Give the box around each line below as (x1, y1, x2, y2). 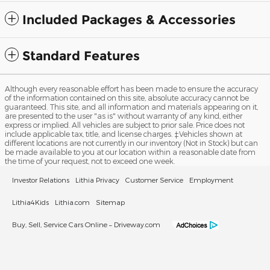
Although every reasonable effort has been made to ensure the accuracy (5, 84, 258, 93)
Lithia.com (55, 197, 90, 206)
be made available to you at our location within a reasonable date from (5, 147, 256, 156)
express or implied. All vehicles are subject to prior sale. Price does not (5, 120, 245, 129)
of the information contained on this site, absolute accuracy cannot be (5, 93, 249, 102)
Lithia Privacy (75, 175, 119, 184)
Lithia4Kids (12, 197, 49, 206)
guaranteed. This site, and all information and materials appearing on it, (5, 102, 258, 111)
